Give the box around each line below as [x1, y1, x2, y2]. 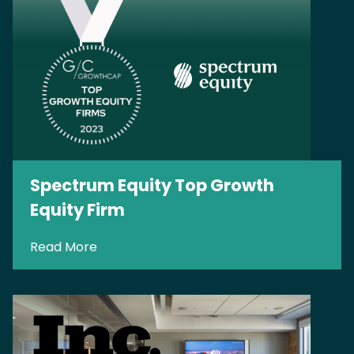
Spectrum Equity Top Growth [30, 173, 274, 197]
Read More [30, 237, 97, 256]
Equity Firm [30, 198, 125, 221]
